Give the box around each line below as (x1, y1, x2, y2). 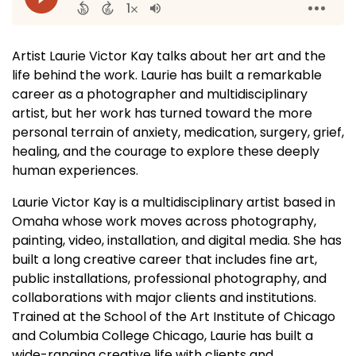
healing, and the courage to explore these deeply (12, 142, 319, 161)
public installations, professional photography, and (12, 269, 327, 288)
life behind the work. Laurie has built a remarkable (12, 66, 322, 84)
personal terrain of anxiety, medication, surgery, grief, (12, 123, 344, 141)
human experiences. (12, 161, 138, 180)
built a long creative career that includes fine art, (12, 250, 317, 269)
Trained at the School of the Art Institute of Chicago (12, 308, 335, 326)
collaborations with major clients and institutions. (12, 288, 316, 307)
